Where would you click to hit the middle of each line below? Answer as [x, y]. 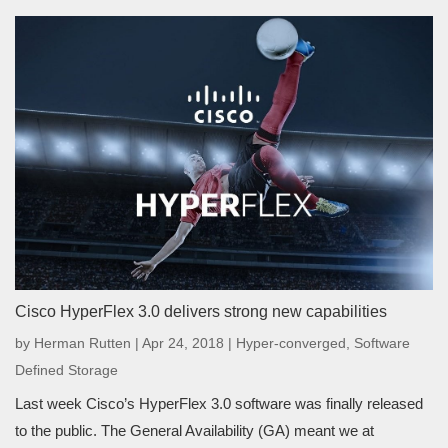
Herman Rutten [82, 342]
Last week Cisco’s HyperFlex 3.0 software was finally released [219, 403]
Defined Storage [66, 369]
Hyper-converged [291, 342]
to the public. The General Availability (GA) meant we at [194, 430]
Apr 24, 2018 [183, 342]
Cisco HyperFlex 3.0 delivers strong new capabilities [201, 311]
